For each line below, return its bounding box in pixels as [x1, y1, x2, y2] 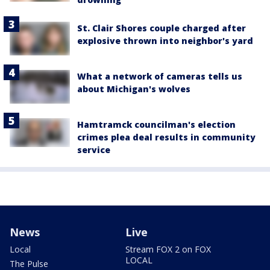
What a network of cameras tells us [77, 70, 242, 82]
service [77, 144, 110, 155]
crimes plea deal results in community [77, 131, 256, 143]
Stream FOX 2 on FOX [125, 243, 211, 255]
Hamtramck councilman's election [77, 119, 236, 130]
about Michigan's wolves [77, 83, 190, 95]
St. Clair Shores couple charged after [77, 22, 246, 34]
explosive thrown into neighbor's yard [77, 34, 253, 46]
